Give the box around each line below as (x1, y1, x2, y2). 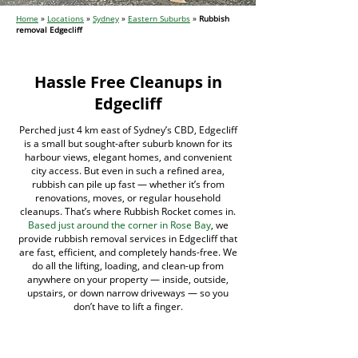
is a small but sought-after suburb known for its (23, 137, 233, 150)
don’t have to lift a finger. (73, 300, 183, 313)
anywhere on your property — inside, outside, (27, 272, 229, 286)
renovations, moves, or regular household (35, 191, 221, 205)
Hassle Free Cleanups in (34, 71, 222, 93)
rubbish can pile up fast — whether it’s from (31, 177, 225, 191)
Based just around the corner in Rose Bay (27, 218, 211, 232)
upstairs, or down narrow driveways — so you (27, 286, 229, 300)
